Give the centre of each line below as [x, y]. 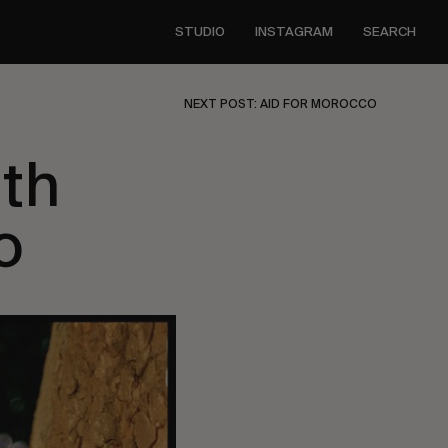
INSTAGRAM [294, 31]
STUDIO [200, 31]
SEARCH [389, 31]
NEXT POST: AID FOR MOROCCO [281, 104]
